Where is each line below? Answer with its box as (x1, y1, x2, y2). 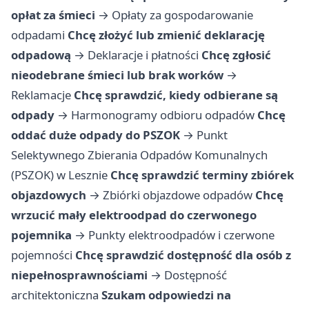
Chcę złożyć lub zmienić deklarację (68, 27, 265, 43)
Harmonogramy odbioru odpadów (71, 107, 255, 123)
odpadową (11, 47, 71, 63)
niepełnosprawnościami (11, 267, 148, 283)
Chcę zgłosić (201, 47, 271, 63)
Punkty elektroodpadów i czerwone (88, 227, 275, 243)
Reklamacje (11, 87, 71, 103)
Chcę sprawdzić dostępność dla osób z (75, 247, 291, 263)
